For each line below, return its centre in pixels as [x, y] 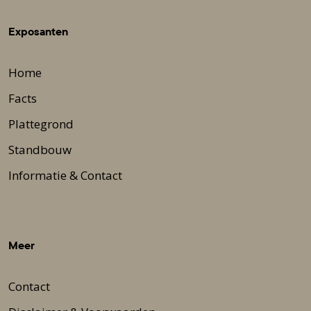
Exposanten [38, 31]
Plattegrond [41, 124]
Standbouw [40, 149]
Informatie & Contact [65, 175]
